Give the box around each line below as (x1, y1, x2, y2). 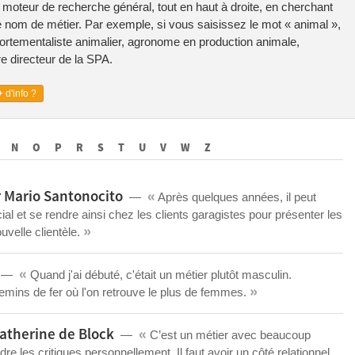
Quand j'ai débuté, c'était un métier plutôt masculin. (27, 268, 292, 281)
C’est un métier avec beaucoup (147, 328, 311, 342)
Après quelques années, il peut (155, 190, 316, 204)
